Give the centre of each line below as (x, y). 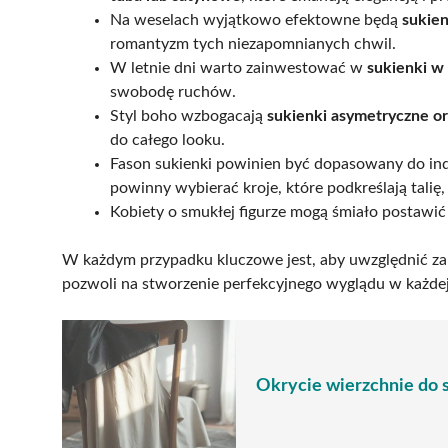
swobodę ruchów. (173, 91)
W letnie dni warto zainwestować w (238, 67)
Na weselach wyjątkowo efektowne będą (256, 19)
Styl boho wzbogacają (188, 115)
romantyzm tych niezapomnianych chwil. (253, 43)
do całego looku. (167, 139)
